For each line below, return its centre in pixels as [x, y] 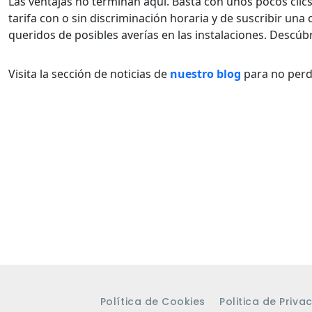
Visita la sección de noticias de [89, 74]
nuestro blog [205, 74]
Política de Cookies [153, 301]
